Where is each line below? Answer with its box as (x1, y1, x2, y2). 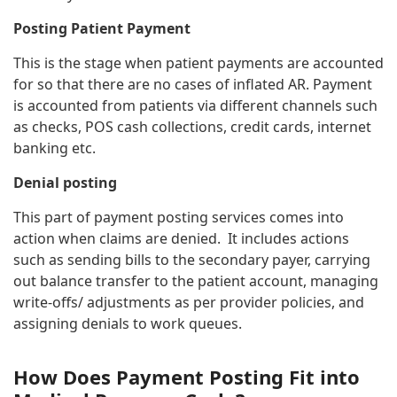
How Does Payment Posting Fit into (13, 363, 360, 390)
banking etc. (13, 138, 99, 158)
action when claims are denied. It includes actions (13, 229, 349, 248)
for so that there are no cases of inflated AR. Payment (13, 74, 372, 94)
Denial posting (13, 173, 121, 192)
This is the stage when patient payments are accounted (13, 53, 384, 73)
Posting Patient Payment (13, 19, 194, 38)
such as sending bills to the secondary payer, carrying (13, 250, 370, 269)
